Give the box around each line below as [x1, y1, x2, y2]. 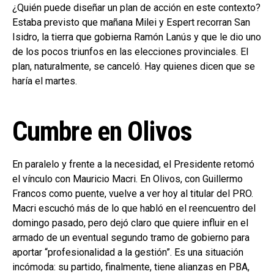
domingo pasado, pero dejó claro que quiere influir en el [12, 217, 248, 229]
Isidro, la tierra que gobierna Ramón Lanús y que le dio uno [12, 31, 261, 43]
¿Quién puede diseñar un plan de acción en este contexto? [12, 2, 261, 14]
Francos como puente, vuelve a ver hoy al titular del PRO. [12, 188, 253, 200]
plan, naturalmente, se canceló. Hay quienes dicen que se [12, 61, 255, 73]
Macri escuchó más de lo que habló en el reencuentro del [12, 202, 256, 215]
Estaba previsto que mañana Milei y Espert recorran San [12, 17, 250, 29]
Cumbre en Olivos [12, 116, 192, 148]
